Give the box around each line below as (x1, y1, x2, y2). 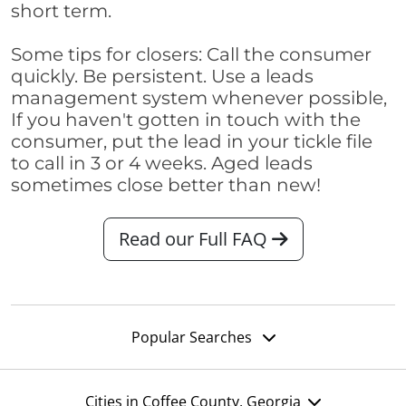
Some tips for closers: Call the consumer (11, 43, 372, 66)
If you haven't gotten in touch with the (11, 109, 361, 131)
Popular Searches (130, 327, 256, 348)
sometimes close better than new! (11, 174, 321, 197)
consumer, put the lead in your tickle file (11, 130, 372, 153)
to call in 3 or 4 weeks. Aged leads (11, 152, 313, 175)
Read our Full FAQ (118, 227, 272, 252)
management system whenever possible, (11, 87, 387, 110)
